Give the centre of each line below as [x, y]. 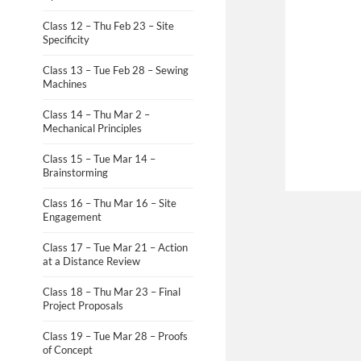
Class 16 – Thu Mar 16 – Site [109, 203]
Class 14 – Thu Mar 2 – [96, 114]
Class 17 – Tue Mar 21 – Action [115, 247]
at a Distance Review [91, 261]
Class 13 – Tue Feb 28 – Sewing [115, 70]
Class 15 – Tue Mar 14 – [99, 158]
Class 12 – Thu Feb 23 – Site [108, 25]
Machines [64, 83]
